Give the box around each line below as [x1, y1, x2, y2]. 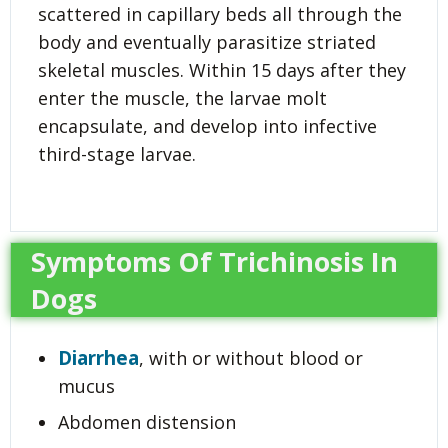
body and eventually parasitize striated [38, 29, 376, 54]
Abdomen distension [58, 410, 236, 435]
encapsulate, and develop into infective [38, 113, 377, 138]
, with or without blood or [139, 345, 363, 370]
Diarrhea [58, 344, 139, 371]
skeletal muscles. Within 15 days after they [38, 57, 406, 82]
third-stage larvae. [38, 141, 196, 166]
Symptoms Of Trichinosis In [31, 242, 398, 280]
